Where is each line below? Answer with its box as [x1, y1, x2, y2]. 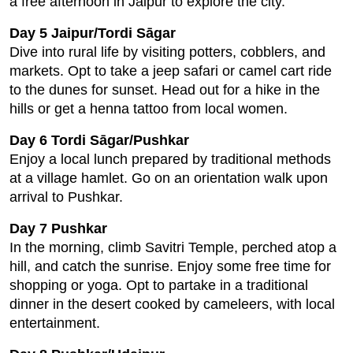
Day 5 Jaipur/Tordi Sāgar [9, 25, 176, 42]
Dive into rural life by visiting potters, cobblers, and [9, 44, 325, 61]
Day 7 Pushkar [9, 221, 107, 237]
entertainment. [9, 315, 100, 332]
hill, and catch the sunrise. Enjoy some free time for [9, 258, 331, 275]
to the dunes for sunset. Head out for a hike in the [9, 82, 320, 98]
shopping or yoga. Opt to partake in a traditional [9, 277, 308, 294]
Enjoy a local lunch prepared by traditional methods [9, 151, 331, 168]
